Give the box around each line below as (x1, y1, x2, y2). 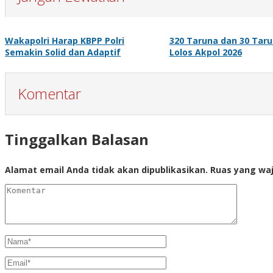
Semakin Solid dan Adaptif (5, 46, 121, 58)
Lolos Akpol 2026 (169, 46, 242, 58)
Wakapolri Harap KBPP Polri (5, 34, 124, 46)
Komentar (18, 83, 81, 104)
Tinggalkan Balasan (5, 129, 149, 149)
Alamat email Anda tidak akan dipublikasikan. (5, 163, 208, 175)
